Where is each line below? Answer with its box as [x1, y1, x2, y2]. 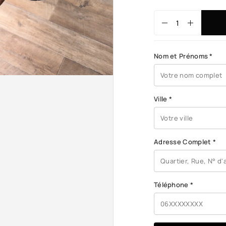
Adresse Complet [154, 137, 213, 146]
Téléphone [154, 180, 190, 189]
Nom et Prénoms [154, 51, 210, 61]
